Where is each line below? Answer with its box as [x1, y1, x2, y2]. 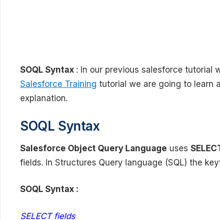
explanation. [20, 93, 68, 103]
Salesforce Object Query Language [20, 143, 167, 153]
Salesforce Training [20, 79, 97, 89]
